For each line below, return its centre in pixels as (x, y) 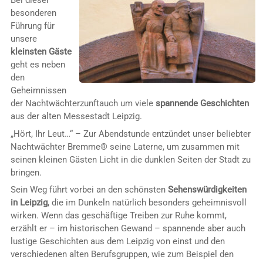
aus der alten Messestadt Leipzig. (76, 117)
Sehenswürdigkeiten (207, 190)
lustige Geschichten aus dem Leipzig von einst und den (117, 242)
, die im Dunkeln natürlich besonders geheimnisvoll (147, 203)
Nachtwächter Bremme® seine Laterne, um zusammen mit (125, 146)
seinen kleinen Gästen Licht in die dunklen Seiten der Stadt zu (130, 159)
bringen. (26, 172)
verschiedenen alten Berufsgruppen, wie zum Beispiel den (122, 254)
